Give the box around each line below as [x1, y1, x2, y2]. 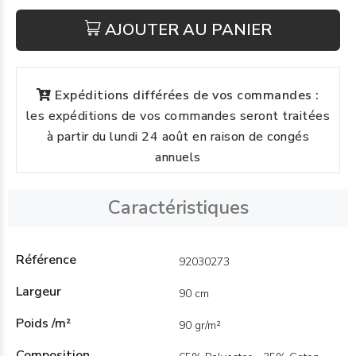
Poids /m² [16, 315, 71, 332]
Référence [16, 251, 76, 269]
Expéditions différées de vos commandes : [55, 87, 319, 104]
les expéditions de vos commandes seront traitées [25, 107, 331, 125]
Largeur [16, 283, 61, 300]
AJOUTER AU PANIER [104, 19, 272, 41]
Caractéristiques [107, 195, 249, 220]
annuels [155, 149, 201, 166]
